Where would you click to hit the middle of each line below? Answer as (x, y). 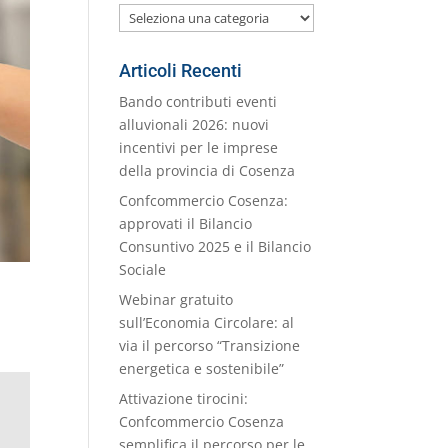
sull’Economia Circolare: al (207, 323)
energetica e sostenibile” (202, 369)
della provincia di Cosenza (207, 171)
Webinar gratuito (176, 300)
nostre (140, 38)
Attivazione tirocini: (184, 399)
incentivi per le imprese (199, 148)
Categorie (150, 61)
